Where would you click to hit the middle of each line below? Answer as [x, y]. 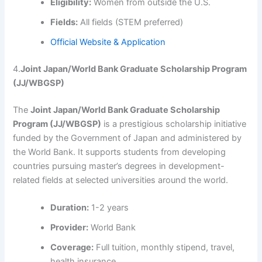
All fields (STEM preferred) [131, 22]
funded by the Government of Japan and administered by [127, 138]
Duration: [70, 207]
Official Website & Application [108, 42]
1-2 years [109, 207]
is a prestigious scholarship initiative [174, 124]
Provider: [70, 227]
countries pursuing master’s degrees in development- [119, 166]
